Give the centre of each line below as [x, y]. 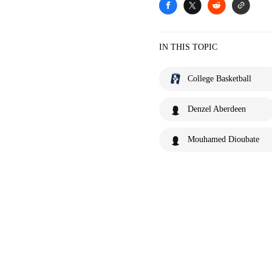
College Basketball [219, 79]
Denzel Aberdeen [217, 109]
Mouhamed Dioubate [223, 139]
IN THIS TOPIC [188, 47]
